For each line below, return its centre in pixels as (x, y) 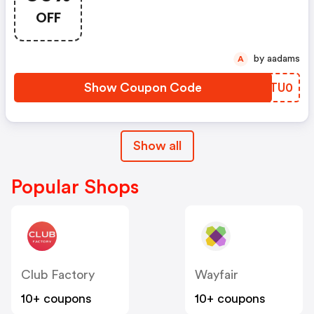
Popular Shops (75, 187)
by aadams (284, 59)
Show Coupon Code (143, 87)
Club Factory (58, 274)
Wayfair (217, 274)
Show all (157, 145)
